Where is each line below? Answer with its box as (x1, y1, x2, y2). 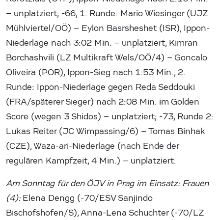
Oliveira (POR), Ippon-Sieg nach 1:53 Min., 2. (6, 67, 185, 78)
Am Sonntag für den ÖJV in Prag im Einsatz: (6, 178, 180, 189)
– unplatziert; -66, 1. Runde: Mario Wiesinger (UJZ (6, 8, 208, 19)
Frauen (182, 178, 209, 189)
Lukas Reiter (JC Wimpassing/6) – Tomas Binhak (6, 126, 205, 137)
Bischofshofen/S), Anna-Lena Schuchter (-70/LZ (6, 208, 204, 219)
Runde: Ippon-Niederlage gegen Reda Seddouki (6, 82, 195, 93)
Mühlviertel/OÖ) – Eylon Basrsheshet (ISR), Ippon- (6, 23, 210, 34)
